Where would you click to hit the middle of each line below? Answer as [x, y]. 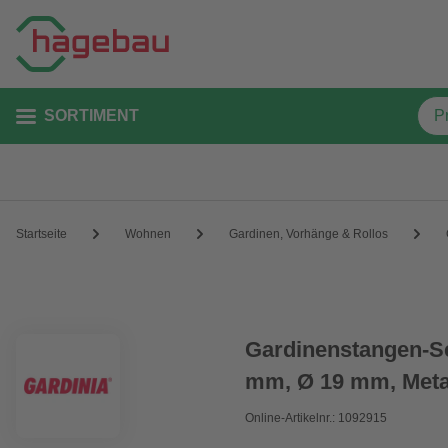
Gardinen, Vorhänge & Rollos [308, 233]
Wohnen [148, 233]
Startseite [41, 233]
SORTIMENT [91, 115]
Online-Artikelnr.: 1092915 [316, 418]
